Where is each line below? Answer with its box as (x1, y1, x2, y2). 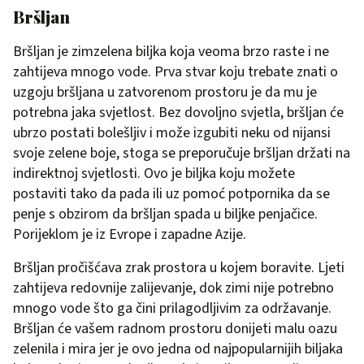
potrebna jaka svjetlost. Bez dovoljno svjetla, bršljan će (13, 102, 344, 123)
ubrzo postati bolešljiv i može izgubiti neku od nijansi (13, 123, 331, 143)
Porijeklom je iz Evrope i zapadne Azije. (13, 224, 246, 245)
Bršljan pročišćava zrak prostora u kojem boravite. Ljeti (13, 258, 344, 278)
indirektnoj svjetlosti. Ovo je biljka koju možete (13, 163, 295, 184)
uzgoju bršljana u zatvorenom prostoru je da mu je (13, 82, 317, 102)
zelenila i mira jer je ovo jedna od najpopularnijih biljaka (13, 339, 343, 359)
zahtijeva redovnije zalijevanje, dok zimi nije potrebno (13, 278, 334, 298)
